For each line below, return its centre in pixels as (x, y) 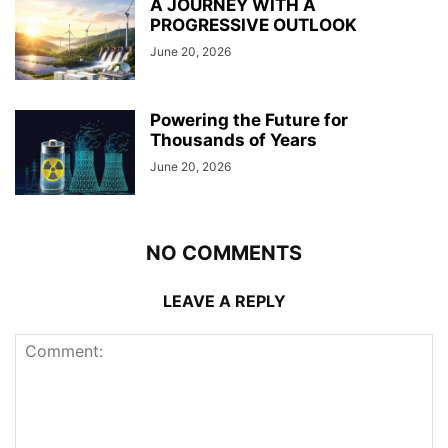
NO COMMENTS (224, 252)
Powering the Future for (249, 119)
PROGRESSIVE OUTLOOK (253, 24)
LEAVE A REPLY (224, 300)
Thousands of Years (233, 139)
